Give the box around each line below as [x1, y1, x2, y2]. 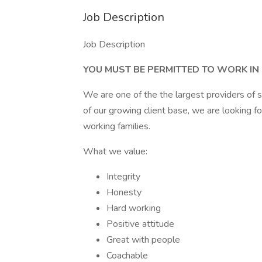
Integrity [106, 170, 140, 183]
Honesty [106, 186, 142, 199]
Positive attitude [106, 218, 174, 230]
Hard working [106, 202, 161, 215]
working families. [83, 120, 150, 133]
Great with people [106, 233, 180, 246]
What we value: [83, 145, 147, 158]
